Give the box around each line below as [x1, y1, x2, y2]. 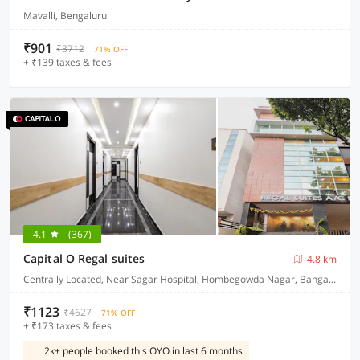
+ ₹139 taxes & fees [23, 55, 112, 69]
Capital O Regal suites [23, 251, 145, 266]
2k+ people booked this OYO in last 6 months [44, 344, 243, 358]
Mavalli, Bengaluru [23, 9, 107, 22]
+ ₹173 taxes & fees [23, 319, 112, 333]
